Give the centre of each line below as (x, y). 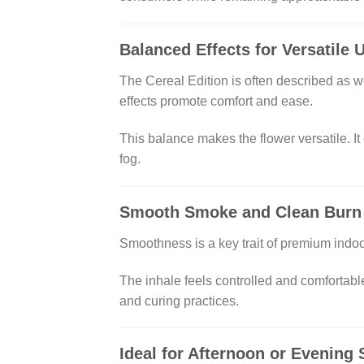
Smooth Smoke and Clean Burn (240, 212)
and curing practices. (179, 301)
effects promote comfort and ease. (216, 102)
